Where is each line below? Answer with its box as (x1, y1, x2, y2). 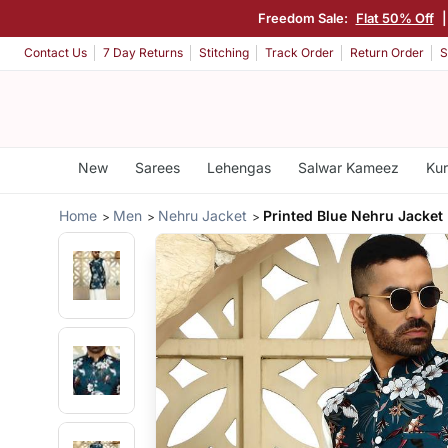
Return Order (350, 45, 424, 61)
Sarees (134, 159, 180, 176)
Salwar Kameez (297, 159, 399, 176)
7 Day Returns (103, 45, 183, 61)
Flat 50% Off (354, 9, 432, 26)
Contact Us (24, 45, 87, 61)
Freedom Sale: (256, 9, 349, 26)
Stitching (199, 45, 249, 61)
